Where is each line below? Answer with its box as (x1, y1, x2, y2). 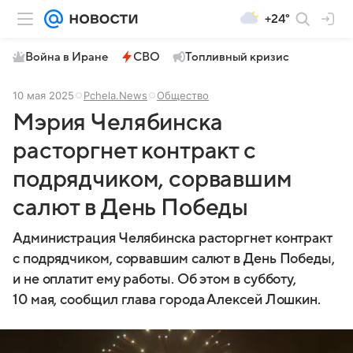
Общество (157, 89, 209, 102)
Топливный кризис (185, 50, 289, 63)
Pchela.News (84, 89, 147, 102)
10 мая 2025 (13, 89, 74, 102)
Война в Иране (25, 50, 108, 63)
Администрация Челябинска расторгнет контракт (13, 231, 333, 246)
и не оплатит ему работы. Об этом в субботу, (13, 272, 297, 287)
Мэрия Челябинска (13, 110, 223, 136)
